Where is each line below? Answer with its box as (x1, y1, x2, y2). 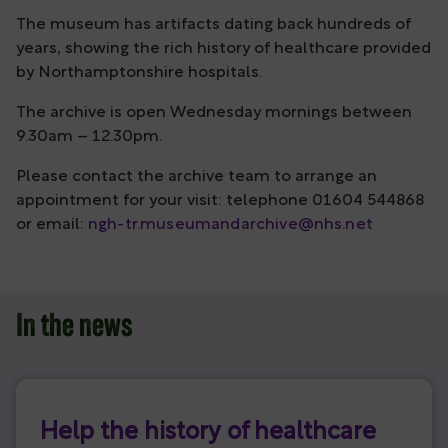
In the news (16, 312, 133, 345)
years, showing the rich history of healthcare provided (16, 41, 431, 58)
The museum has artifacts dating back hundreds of (16, 17, 411, 34)
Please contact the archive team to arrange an (16, 169, 377, 186)
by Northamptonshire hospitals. (16, 65, 262, 82)
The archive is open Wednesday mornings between (16, 105, 412, 122)
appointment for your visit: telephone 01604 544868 (16, 193, 424, 210)
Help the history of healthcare (40, 421, 376, 446)
